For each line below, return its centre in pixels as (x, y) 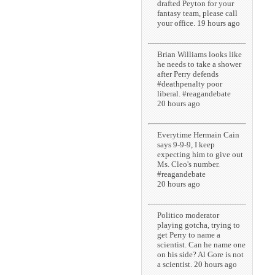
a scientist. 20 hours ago (197, 264)
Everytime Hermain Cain (198, 134)
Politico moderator (188, 215)
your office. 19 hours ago (199, 23)
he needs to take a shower (199, 64)
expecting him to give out (200, 154)
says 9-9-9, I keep (186, 144)
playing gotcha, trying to (199, 225)
